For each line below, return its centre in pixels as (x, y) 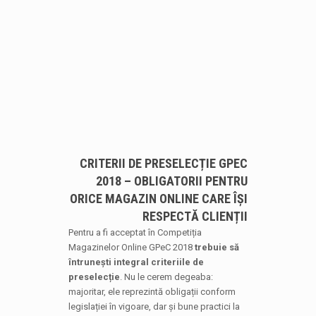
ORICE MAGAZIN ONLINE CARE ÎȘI (159, 199)
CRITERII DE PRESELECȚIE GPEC (164, 163)
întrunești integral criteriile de (136, 262)
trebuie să (217, 247)
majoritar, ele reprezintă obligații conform (152, 292)
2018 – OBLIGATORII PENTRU (172, 181)
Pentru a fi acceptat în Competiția (135, 232)
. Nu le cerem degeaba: (166, 277)
